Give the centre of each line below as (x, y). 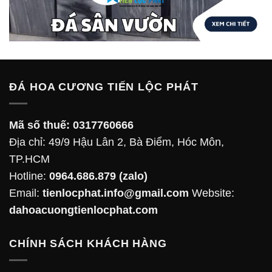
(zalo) (132, 176)
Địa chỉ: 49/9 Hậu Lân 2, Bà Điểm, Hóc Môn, (117, 142)
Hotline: (29, 176)
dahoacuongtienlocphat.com (83, 210)
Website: (212, 193)
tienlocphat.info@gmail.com (116, 193)
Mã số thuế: (39, 125)
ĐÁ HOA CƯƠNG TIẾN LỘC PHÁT (104, 87)
